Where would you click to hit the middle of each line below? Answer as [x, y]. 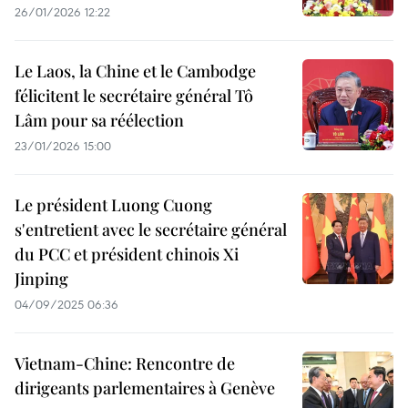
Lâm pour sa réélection [99, 120]
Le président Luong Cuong [113, 205]
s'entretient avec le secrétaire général [151, 229]
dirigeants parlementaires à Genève [145, 388]
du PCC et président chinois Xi [127, 254]
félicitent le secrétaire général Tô [134, 96]
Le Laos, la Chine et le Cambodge [135, 71]
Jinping [41, 279]
